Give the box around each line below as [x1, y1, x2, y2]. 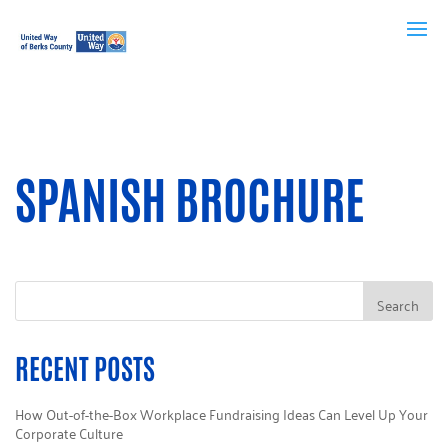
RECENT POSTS [15, 349, 155, 385]
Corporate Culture [15, 420, 123, 445]
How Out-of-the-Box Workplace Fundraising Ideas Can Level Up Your [15, 401, 428, 426]
